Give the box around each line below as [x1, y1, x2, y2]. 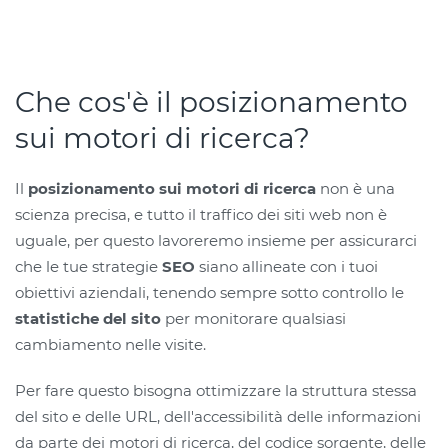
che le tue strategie [15, 257, 162, 276]
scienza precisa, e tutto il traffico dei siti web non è [15, 205, 387, 224]
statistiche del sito [15, 309, 161, 328]
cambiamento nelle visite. [15, 335, 206, 354]
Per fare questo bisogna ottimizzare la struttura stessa [15, 381, 417, 400]
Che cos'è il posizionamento [15, 85, 408, 119]
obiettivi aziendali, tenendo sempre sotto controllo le [15, 283, 404, 302]
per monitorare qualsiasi [161, 309, 346, 328]
